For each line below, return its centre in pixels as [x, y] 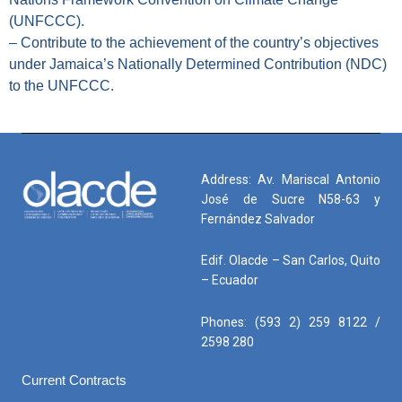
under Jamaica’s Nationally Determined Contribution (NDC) [198, 64]
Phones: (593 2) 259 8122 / [291, 322]
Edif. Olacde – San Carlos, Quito [291, 261]
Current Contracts [74, 380]
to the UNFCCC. [61, 85]
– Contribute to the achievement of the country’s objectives [194, 42]
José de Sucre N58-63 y [291, 199]
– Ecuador [230, 280]
